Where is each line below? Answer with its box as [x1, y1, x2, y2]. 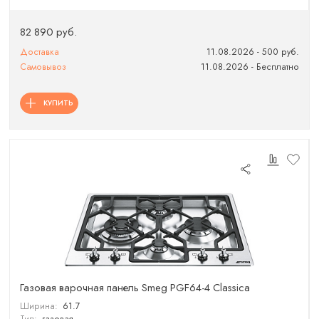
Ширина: [20, 300, 58, 313]
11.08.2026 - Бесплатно [200, 60, 299, 73]
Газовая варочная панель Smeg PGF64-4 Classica [20, 279, 251, 296]
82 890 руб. [20, 23, 78, 40]
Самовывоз [20, 60, 67, 73]
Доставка [20, 45, 60, 58]
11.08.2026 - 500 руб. [206, 45, 299, 58]
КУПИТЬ [43, 98, 73, 108]
